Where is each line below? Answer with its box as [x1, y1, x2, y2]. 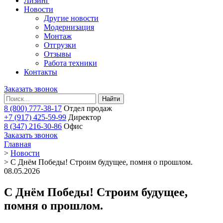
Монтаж [44, 32, 72, 40]
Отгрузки [44, 41, 76, 49]
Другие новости [44, 14, 99, 22]
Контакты [24, 68, 57, 76]
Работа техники [44, 59, 97, 67]
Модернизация [44, 23, 94, 31]
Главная [4, 140, 31, 148]
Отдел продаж [64, 104, 112, 112]
